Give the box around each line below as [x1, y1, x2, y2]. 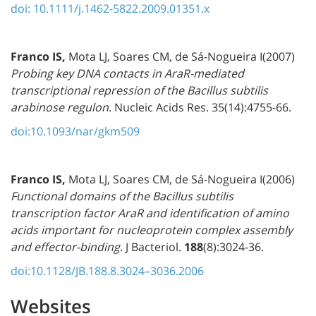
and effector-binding [11, 238, 120, 255]
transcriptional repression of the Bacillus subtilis [11, 82, 268, 98]
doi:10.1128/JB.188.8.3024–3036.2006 [11, 262, 204, 279]
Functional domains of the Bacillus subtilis [11, 188, 233, 204]
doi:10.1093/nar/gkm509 [11, 123, 140, 139]
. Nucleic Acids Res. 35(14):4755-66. [109, 99, 291, 115]
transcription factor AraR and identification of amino [11, 205, 289, 221]
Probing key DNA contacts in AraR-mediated [11, 65, 244, 81]
